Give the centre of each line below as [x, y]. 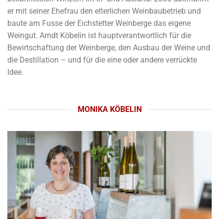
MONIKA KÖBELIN [109, 109]
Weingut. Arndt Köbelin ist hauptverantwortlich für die [99, 36]
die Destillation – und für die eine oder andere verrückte [102, 60]
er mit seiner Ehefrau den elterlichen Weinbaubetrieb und [104, 11]
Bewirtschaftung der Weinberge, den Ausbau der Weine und [109, 48]
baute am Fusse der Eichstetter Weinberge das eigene [99, 23]
